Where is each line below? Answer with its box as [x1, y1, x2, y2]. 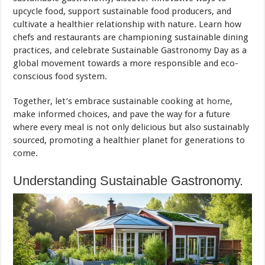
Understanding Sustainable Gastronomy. [13, 173, 244, 188]
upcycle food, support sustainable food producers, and [13, 5, 232, 17]
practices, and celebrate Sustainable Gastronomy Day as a [13, 44, 247, 56]
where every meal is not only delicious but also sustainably [13, 121, 250, 132]
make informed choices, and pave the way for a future [13, 108, 231, 119]
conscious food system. [13, 70, 108, 82]
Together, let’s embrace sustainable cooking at [13, 95, 207, 106]
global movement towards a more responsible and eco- [13, 57, 239, 69]
